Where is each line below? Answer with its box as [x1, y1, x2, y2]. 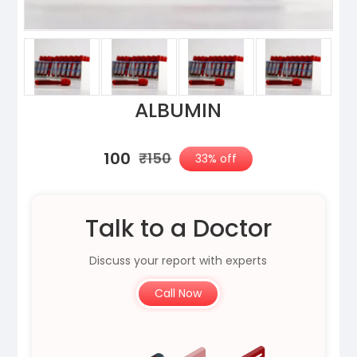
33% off [195, 150, 237, 167]
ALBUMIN [135, 96, 222, 124]
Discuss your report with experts [89, 252, 268, 269]
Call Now [155, 284, 202, 301]
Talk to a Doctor [84, 211, 272, 245]
